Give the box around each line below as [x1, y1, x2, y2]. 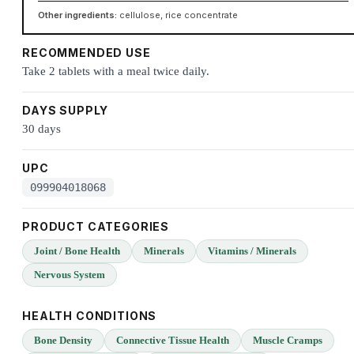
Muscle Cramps [253, 334, 322, 347]
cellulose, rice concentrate [119, 9, 238, 21]
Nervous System [34, 269, 105, 281]
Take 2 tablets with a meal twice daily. [22, 65, 209, 78]
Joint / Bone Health [34, 245, 120, 258]
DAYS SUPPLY [22, 104, 109, 118]
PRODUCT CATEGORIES [22, 220, 170, 234]
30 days [22, 122, 61, 136]
